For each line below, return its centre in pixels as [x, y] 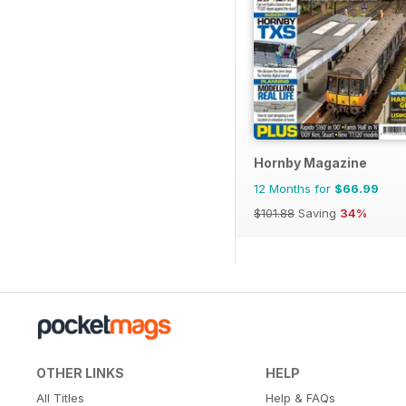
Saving [317, 213]
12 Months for [294, 189]
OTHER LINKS [80, 373]
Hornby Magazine [310, 163]
